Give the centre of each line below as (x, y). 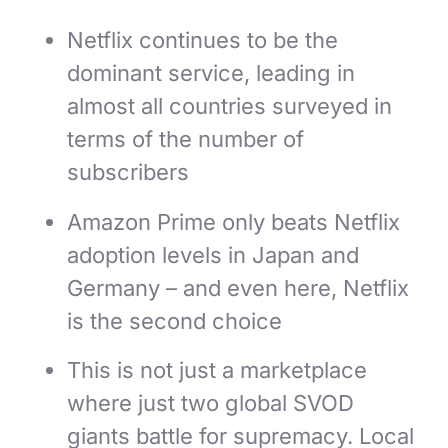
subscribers (128, 172)
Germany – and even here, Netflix (238, 287)
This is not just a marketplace (217, 370)
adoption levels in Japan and (213, 254)
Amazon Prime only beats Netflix (234, 221)
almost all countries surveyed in (230, 106)
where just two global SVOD (211, 403)
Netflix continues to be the (203, 40)
